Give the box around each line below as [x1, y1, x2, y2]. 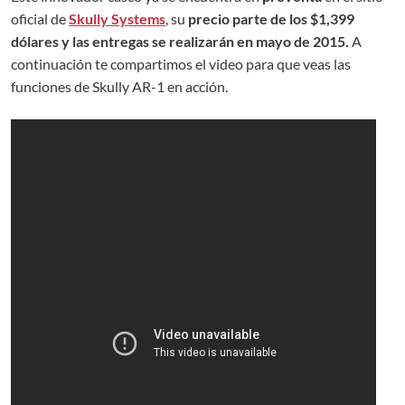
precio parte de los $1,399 [188, 10, 354, 28]
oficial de [11, 10, 69, 28]
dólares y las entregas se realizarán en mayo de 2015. [11, 33, 349, 51]
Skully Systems [69, 10, 165, 28]
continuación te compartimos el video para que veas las [11, 55, 351, 73]
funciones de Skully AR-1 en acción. [11, 78, 231, 96]
